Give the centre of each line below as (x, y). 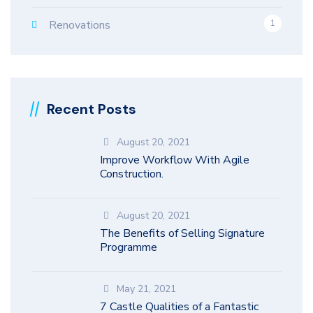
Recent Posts (92, 109)
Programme (129, 247)
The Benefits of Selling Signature (182, 233)
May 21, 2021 (147, 289)
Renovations (80, 25)
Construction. (132, 174)
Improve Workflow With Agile (175, 160)
